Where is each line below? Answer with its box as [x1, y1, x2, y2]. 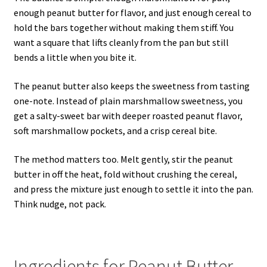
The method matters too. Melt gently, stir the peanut [13, 153, 233, 165]
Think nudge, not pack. [13, 197, 106, 210]
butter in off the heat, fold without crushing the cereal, [13, 167, 237, 180]
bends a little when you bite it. [13, 51, 136, 64]
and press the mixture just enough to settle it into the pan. [13, 182, 253, 195]
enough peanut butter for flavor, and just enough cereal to [13, 7, 252, 19]
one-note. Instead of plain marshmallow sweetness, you [13, 95, 243, 107]
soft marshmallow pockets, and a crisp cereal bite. [13, 125, 217, 137]
